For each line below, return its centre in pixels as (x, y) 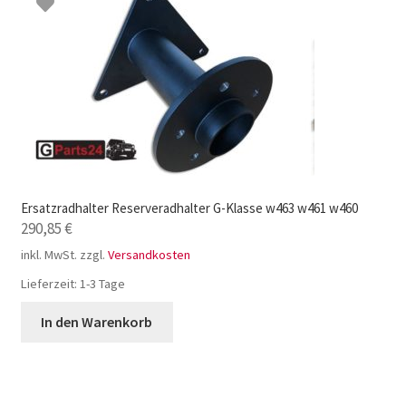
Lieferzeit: (50, 283)
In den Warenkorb (97, 321)
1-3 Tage (102, 283)
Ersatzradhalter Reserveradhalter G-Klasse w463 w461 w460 (189, 208)
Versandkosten (149, 254)
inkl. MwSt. (48, 254)
